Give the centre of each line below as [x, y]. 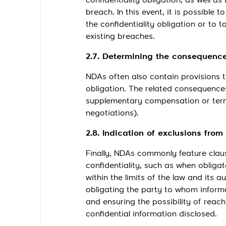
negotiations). [112, 114]
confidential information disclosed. [151, 214]
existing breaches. [120, 37]
